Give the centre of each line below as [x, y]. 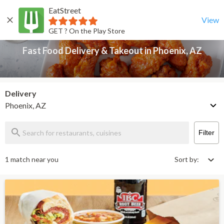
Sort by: [187, 159]
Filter [206, 132]
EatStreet [65, 10]
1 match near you [32, 159]
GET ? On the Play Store [87, 30]
